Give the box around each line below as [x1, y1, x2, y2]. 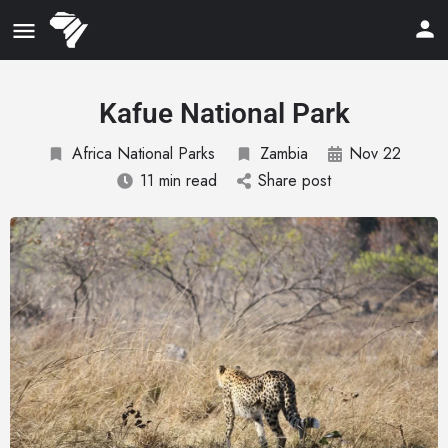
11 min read [140, 169, 217, 192]
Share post [258, 169, 331, 192]
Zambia [260, 142, 308, 165]
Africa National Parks [72, 142, 215, 165]
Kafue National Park [98, 97, 350, 130]
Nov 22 [349, 142, 401, 165]
